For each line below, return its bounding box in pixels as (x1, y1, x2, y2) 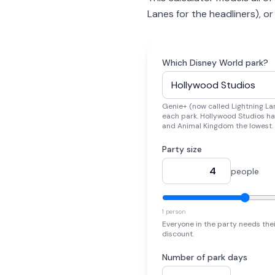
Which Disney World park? (162, 57, 268, 68)
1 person (162, 207, 186, 215)
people (231, 165, 259, 177)
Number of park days (162, 252, 247, 263)
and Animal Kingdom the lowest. (162, 121, 273, 131)
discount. (162, 229, 194, 239)
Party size (162, 144, 202, 155)
